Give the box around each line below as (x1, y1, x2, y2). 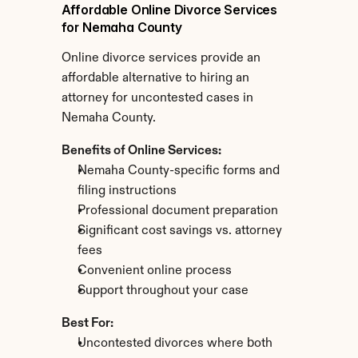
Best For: (61, 317, 113, 330)
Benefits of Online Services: (61, 145, 221, 157)
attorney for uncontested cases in (61, 92, 253, 105)
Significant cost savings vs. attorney (77, 225, 282, 237)
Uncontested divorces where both (77, 337, 272, 350)
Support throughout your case (77, 284, 249, 297)
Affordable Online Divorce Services (61, 2, 278, 18)
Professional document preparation (77, 205, 278, 217)
